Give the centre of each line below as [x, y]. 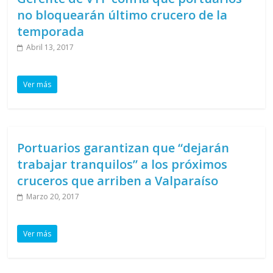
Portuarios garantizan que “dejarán [123, 147]
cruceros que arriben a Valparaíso [118, 180]
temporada [51, 31]
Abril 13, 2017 [50, 47]
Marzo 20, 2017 [53, 196]
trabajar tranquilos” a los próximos [122, 164]
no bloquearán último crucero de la [122, 15]
